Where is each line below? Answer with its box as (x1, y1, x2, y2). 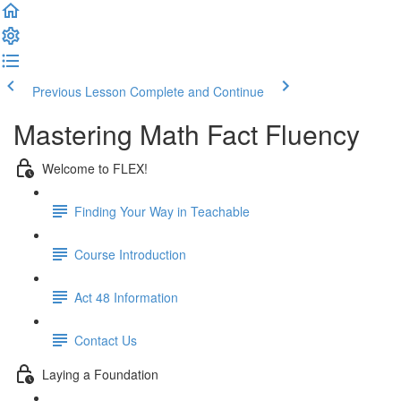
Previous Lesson (32, 82, 126, 100)
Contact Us (74, 330, 137, 349)
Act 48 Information (74, 287, 178, 306)
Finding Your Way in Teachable (74, 201, 250, 220)
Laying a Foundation (42, 364, 158, 383)
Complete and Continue (130, 82, 264, 100)
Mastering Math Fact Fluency (13, 115, 360, 153)
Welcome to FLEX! (42, 158, 148, 177)
